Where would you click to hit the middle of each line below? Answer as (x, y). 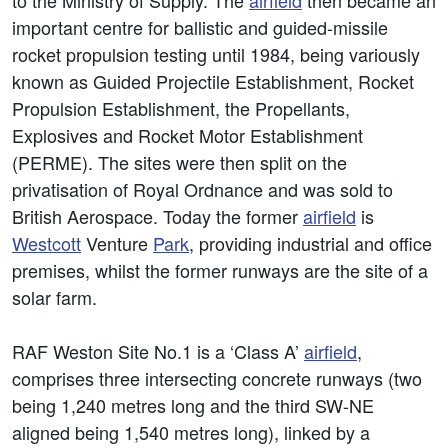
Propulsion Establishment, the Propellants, (181, 108)
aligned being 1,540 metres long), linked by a (191, 432)
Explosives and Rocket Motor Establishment (187, 135)
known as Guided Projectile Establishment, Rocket (213, 81)
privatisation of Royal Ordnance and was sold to (202, 189)
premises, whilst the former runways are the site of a (220, 270)
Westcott (46, 243)
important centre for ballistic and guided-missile (200, 27)
